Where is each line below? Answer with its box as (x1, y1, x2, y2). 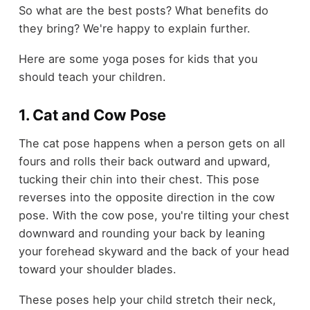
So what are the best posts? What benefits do (18, 3, 268, 17)
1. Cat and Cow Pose (18, 106, 166, 125)
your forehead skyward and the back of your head (18, 244, 289, 258)
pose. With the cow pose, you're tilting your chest (18, 208, 289, 222)
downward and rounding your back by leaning (18, 226, 265, 240)
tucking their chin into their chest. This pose (18, 172, 259, 186)
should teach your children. (18, 70, 170, 84)
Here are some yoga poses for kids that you (18, 52, 257, 66)
